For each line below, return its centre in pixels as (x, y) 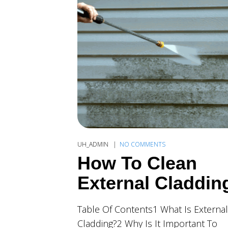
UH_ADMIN (94, 144)
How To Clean (137, 163)
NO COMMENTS (142, 144)
